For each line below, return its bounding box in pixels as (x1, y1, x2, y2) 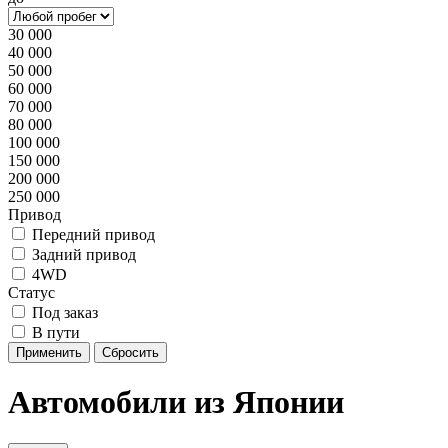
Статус (8, 284, 55, 301)
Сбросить (102, 345, 159, 360)
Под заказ (32, 304, 98, 321)
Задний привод (32, 246, 136, 263)
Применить (16, 345, 82, 360)
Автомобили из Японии (8, 384, 344, 421)
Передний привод (32, 226, 155, 243)
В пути (32, 324, 80, 341)
